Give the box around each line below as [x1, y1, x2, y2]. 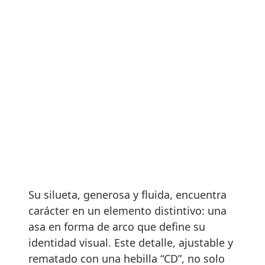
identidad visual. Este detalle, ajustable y [28, 235, 233, 250]
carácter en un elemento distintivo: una [28, 203, 227, 218]
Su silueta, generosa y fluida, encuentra [28, 187, 227, 202]
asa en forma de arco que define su [28, 219, 205, 234]
